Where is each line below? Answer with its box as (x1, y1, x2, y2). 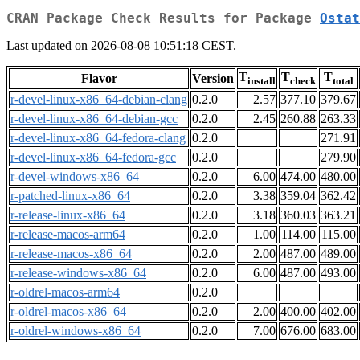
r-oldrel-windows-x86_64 (10, 324, 141, 338)
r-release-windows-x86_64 (10, 266, 146, 280)
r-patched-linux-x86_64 (10, 189, 130, 203)
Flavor (80, 72, 117, 86)
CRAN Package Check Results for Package (6, 10, 320, 27)
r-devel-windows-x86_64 (10, 170, 139, 184)
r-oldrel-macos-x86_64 (10, 305, 126, 319)
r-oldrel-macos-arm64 (10, 285, 120, 300)
